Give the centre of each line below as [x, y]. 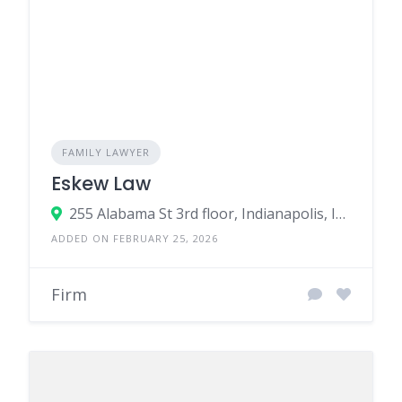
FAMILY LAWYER [106, 152]
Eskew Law [101, 183]
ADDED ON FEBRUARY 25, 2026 [135, 238]
